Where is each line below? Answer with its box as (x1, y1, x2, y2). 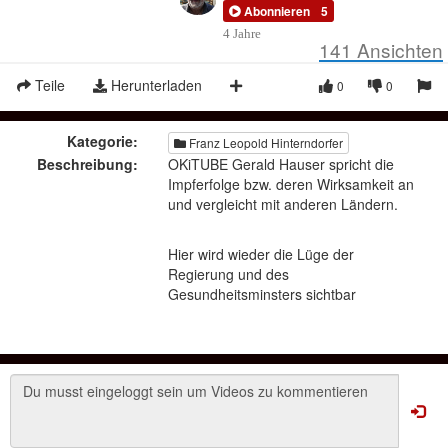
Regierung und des (167, 263, 289, 284)
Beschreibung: (36, 153, 138, 174)
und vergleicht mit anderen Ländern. (167, 193, 398, 214)
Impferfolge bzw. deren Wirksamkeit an (167, 173, 414, 194)
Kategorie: (66, 130, 138, 151)
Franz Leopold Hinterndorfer (185, 133, 343, 151)
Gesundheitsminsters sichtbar (167, 283, 356, 304)
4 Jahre (222, 26, 261, 41)
